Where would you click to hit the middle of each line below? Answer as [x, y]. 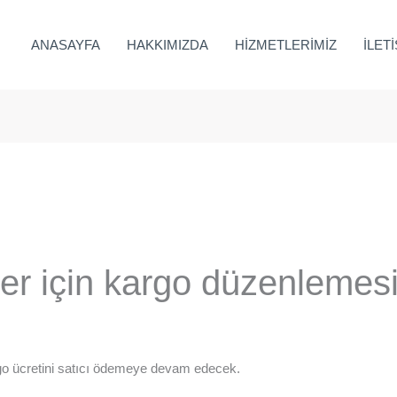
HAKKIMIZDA [167, 44]
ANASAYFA [66, 44]
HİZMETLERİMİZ [286, 44]
